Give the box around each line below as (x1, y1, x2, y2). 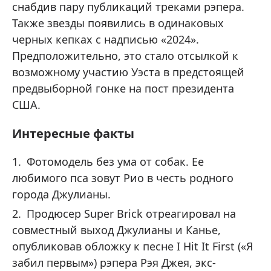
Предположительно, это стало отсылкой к (12, 48, 238, 63)
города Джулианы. (12, 187, 111, 201)
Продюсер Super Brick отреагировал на (27, 206, 236, 221)
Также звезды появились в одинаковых (12, 16, 224, 30)
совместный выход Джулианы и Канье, (12, 223, 221, 237)
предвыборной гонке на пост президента (12, 81, 234, 96)
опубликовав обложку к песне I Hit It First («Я (12, 239, 253, 253)
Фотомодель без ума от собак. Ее (27, 154, 204, 169)
